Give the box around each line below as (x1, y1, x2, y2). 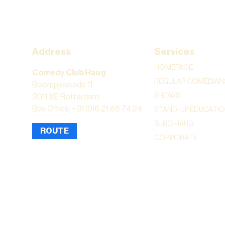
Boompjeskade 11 (32, 80, 92, 89)
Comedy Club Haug (32, 68, 105, 77)
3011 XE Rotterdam (32, 92, 99, 101)
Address (32, 47, 71, 56)
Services (154, 47, 195, 56)
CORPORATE (154, 134, 198, 142)
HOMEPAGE (154, 64, 193, 71)
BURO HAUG (154, 120, 194, 128)
